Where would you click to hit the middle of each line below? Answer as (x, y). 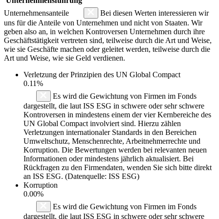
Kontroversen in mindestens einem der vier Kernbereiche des (117, 114)
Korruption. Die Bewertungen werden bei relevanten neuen (115, 150)
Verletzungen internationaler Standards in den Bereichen (110, 132)
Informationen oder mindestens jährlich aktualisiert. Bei (109, 158)
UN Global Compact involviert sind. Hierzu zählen (102, 123)
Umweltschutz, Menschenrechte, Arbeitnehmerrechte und (112, 141)
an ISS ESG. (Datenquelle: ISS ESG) (81, 176)
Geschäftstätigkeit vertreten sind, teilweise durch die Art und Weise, (108, 40)
